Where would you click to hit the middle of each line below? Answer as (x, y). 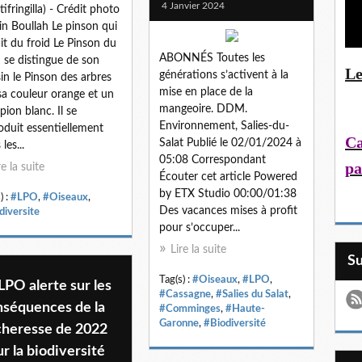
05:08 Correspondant (213, 160)
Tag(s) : (176, 279)
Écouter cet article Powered (228, 177)
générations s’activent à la (224, 75)
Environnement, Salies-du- (224, 126)
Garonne (179, 323)
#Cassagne (185, 294)
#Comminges (190, 308)
